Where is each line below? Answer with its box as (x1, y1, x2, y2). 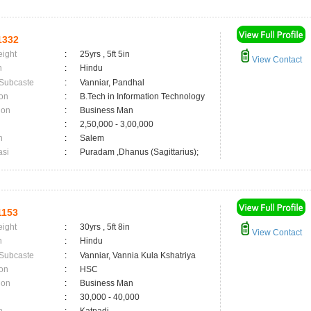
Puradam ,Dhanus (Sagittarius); (80, 147, 199, 157)
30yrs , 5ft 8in (80, 222, 130, 232)
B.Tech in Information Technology (80, 92, 205, 101)
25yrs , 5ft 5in (80, 49, 130, 59)
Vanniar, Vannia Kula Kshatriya (80, 251, 196, 260)
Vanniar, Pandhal (80, 78, 144, 87)
